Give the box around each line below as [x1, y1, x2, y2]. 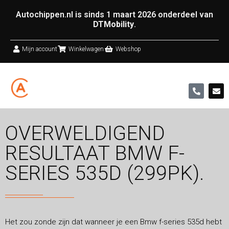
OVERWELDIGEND [5, 121, 165, 145]
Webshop [115, 45, 141, 53]
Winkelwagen [68, 45, 104, 53]
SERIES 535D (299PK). [5, 161, 204, 185]
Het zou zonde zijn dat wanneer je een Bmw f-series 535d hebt [5, 217, 222, 226]
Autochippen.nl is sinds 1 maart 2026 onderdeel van [16, 10, 213, 19]
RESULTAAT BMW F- [5, 141, 185, 165]
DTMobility [93, 19, 134, 29]
